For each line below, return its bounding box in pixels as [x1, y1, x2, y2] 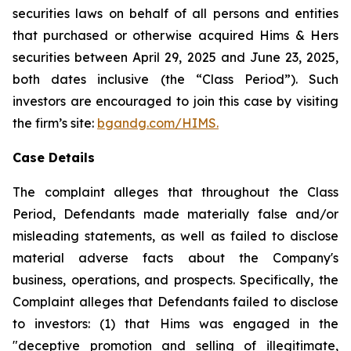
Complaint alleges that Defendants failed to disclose [13, 294, 338, 309]
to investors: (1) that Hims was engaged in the [13, 316, 338, 331]
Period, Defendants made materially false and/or [13, 206, 338, 222]
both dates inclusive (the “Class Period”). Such [13, 71, 338, 87]
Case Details [13, 150, 95, 165]
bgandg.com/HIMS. [97, 115, 219, 131]
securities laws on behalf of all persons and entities [13, 5, 338, 21]
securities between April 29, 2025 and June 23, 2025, [13, 49, 338, 65]
